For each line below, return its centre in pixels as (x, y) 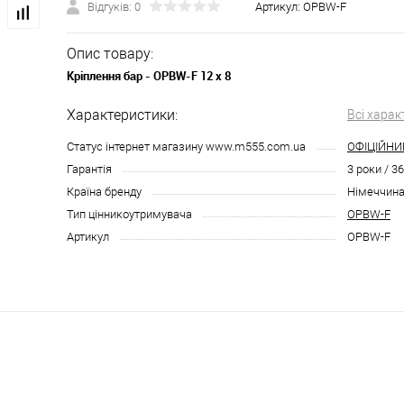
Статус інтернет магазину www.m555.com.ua (186, 147)
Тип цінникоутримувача (129, 214)
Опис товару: (110, 54)
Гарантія (89, 169)
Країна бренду (104, 192)
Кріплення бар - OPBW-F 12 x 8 (149, 76)
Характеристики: (122, 115)
